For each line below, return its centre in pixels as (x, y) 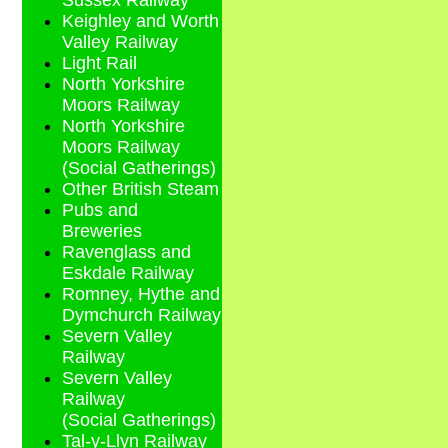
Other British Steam (140, 189)
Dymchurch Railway (141, 315)
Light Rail (99, 63)
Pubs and (100, 210)
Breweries (102, 231)
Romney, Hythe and (141, 294)
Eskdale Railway (128, 273)
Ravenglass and (126, 252)
